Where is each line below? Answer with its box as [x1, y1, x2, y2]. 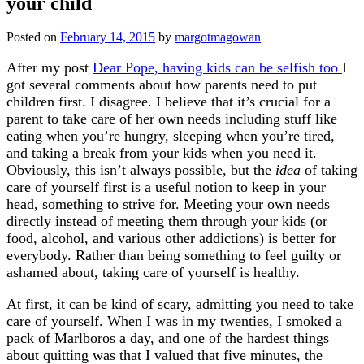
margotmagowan [175, 30, 261, 45]
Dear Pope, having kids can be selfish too [93, 59, 342, 76]
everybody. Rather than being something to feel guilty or [6, 247, 341, 264]
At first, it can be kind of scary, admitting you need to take [6, 296, 353, 313]
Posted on [6, 30, 60, 45]
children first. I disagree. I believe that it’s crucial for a [6, 93, 331, 110]
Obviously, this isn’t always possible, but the [6, 162, 275, 179]
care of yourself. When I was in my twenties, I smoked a [6, 313, 342, 330]
